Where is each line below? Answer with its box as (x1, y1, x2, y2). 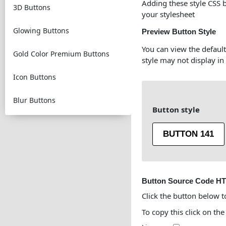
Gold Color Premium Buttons (13, 49, 109, 59)
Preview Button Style (142, 27, 216, 36)
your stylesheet (142, 9, 195, 19)
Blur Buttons (13, 95, 55, 105)
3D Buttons (13, 3, 50, 12)
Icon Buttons (13, 72, 56, 82)
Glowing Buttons (13, 26, 69, 35)
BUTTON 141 (163, 129, 214, 139)
